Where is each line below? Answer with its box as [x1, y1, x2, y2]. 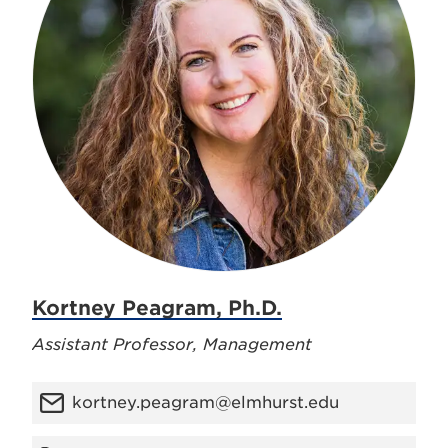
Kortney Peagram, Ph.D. [32, 296, 282, 320]
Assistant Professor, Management [32, 335, 312, 354]
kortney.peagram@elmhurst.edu [72, 393, 339, 412]
